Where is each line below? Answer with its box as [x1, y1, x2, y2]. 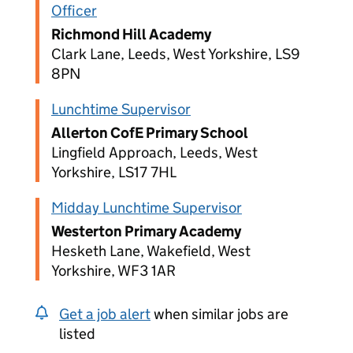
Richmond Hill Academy [51, 25, 211, 43]
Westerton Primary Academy [51, 222, 241, 240]
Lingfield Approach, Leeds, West [51, 143, 258, 162]
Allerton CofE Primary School [51, 124, 248, 142]
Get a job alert [59, 305, 150, 323]
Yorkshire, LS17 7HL [51, 163, 176, 181]
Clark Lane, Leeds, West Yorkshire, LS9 [51, 45, 300, 63]
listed [59, 325, 95, 343]
